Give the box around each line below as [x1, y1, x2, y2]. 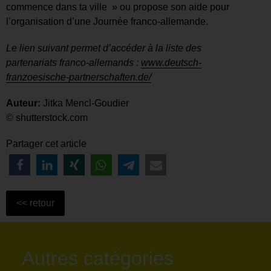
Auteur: [6, 97, 41, 108]
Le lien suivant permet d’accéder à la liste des [6, 42, 201, 53]
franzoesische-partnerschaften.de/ [6, 71, 151, 82]
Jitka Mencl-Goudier [41, 97, 129, 108]
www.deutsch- [141, 57, 201, 68]
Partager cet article [6, 138, 87, 149]
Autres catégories [21, 247, 174, 270]
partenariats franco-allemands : [6, 57, 141, 68]
